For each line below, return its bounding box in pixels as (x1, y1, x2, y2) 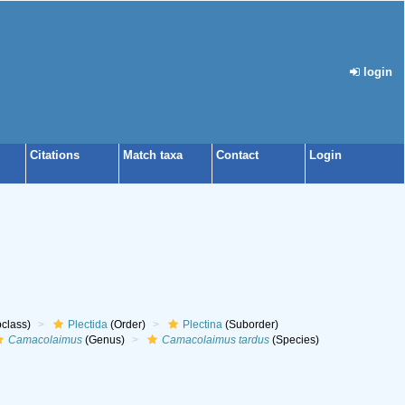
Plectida (67, 318, 108, 331)
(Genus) (81, 334, 125, 346)
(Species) (268, 334, 319, 346)
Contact (216, 148, 259, 162)
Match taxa (123, 148, 183, 162)
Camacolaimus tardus (161, 334, 269, 346)
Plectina (182, 318, 222, 331)
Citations (30, 148, 80, 162)
